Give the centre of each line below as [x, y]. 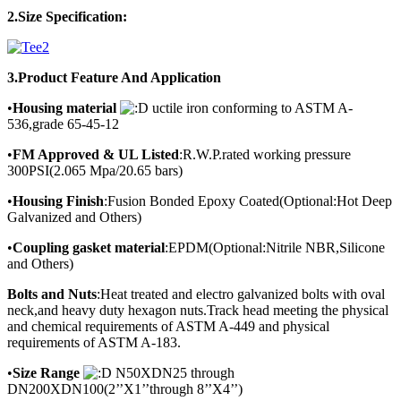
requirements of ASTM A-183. [94, 343]
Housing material [64, 108]
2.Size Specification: [67, 17]
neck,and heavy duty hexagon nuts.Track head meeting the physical [198, 311]
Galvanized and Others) [74, 218]
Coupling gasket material [89, 248]
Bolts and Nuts [52, 294]
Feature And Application [144, 78]
